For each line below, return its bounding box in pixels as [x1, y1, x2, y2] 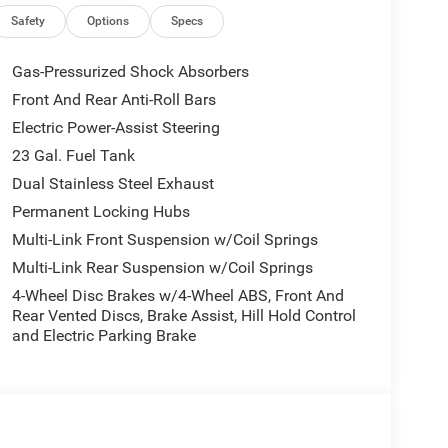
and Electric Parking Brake [11, 325, 196, 345]
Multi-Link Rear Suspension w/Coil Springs [11, 257, 313, 277]
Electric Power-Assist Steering [11, 117, 220, 137]
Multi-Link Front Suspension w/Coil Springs [11, 229, 318, 249]
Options [87, 13, 130, 28]
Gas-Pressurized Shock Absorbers [11, 61, 249, 81]
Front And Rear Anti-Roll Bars [11, 89, 216, 109]
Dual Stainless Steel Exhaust [11, 173, 214, 193]
